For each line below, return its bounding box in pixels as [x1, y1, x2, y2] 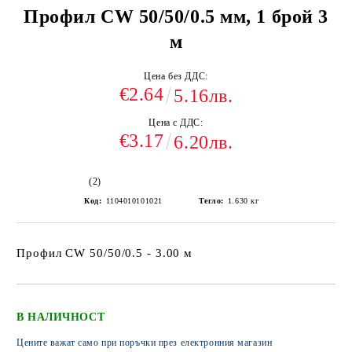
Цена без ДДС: [144, 71, 208, 82]
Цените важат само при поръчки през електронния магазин [16, 337, 273, 348]
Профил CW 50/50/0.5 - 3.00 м [16, 247, 193, 259]
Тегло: [198, 196, 224, 205]
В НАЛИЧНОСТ [16, 311, 105, 323]
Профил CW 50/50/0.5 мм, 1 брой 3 [24, 6, 328, 27]
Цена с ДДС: [148, 117, 203, 128]
